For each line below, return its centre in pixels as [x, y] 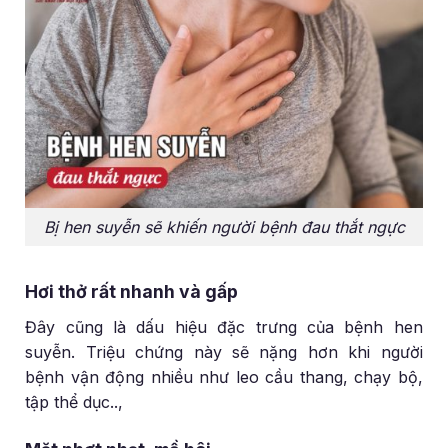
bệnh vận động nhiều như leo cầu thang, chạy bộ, [224, 376]
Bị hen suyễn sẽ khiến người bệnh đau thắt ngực [224, 226]
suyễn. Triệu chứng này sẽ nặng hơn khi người [224, 351]
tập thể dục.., [74, 401]
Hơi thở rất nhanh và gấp [132, 292]
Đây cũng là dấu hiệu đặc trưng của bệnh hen [224, 326]
